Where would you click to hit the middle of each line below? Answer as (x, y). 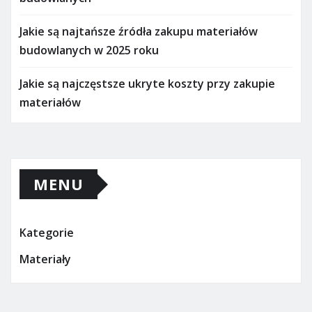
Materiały (45, 259)
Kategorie (47, 233)
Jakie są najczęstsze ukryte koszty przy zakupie (147, 84)
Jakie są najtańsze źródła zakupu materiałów (139, 32)
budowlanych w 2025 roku (89, 50)
